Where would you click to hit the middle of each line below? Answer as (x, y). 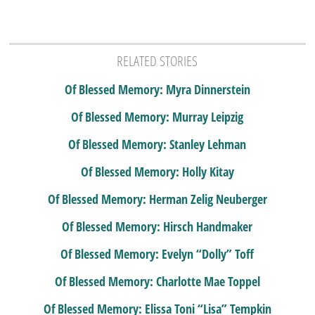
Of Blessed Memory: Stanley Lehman (157, 144)
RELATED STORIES (157, 60)
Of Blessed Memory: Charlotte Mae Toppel (157, 281)
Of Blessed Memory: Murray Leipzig (157, 116)
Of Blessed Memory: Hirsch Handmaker (157, 226)
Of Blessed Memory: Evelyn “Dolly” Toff (157, 253)
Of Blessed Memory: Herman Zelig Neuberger (157, 199)
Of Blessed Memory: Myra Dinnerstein (157, 89)
